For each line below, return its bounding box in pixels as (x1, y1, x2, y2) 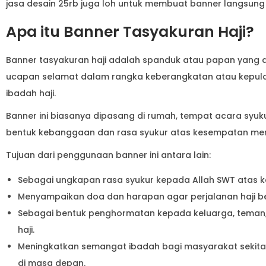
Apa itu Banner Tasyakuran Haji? (6, 21, 254, 42)
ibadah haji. (6, 87, 58, 99)
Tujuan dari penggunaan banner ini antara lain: (6, 148, 211, 161)
